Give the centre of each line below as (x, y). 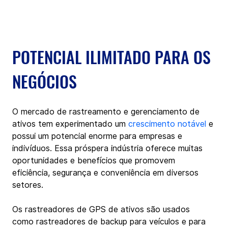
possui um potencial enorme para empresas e (98, 136)
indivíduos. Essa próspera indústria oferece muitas (109, 148)
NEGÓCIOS (45, 81)
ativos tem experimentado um (70, 124)
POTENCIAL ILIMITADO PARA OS (113, 56)
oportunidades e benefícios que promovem (95, 160)
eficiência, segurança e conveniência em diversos (107, 173)
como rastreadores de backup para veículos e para (110, 221)
